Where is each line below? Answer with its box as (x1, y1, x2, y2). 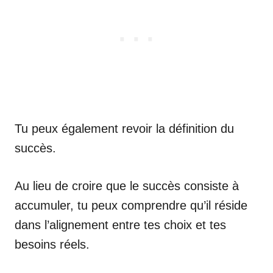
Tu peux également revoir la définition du (15, 121, 234, 135)
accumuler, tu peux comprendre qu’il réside (15, 198, 247, 212)
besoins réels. (15, 237, 90, 251)
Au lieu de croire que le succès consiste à (15, 179, 239, 193)
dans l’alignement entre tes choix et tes (15, 218, 226, 232)
